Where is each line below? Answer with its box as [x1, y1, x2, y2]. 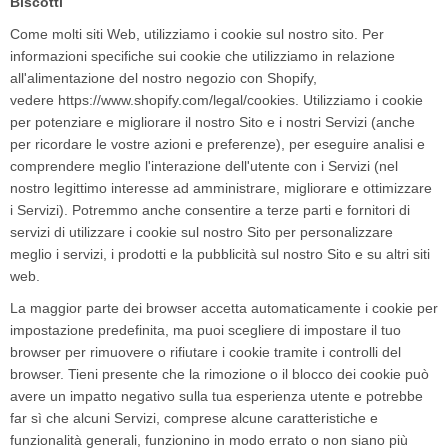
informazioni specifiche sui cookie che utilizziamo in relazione [10, 48, 395, 64]
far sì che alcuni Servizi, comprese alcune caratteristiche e [10, 410, 378, 426]
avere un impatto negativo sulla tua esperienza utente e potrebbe [10, 388, 423, 404]
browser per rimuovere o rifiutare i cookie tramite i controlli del [10, 344, 401, 360]
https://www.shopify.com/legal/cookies [58, 92, 295, 108]
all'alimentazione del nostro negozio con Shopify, [10, 70, 317, 86]
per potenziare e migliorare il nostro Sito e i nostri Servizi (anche [10, 114, 415, 130]
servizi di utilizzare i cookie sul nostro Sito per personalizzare [10, 224, 393, 240]
